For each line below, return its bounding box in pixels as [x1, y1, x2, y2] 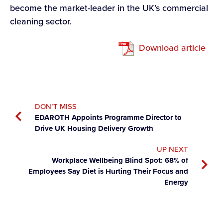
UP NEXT [157, 143, 188, 155]
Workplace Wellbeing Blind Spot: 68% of [52, 154, 188, 166]
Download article [139, 41, 206, 55]
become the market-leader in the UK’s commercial [10, 1, 208, 14]
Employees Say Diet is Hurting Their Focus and [28, 165, 188, 177]
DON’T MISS [35, 101, 77, 112]
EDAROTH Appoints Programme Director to [35, 111, 182, 123]
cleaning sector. [10, 14, 71, 28]
